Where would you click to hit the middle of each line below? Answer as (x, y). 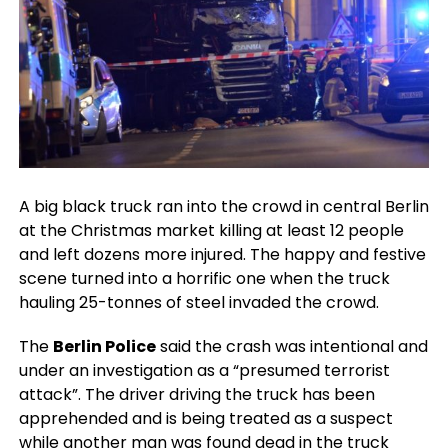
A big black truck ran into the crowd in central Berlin (223, 206)
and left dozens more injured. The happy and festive (222, 254)
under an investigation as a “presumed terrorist (204, 370)
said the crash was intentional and (291, 346)
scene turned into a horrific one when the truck (204, 278)
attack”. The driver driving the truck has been (196, 394)
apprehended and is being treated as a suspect (205, 418)
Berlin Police (104, 346)
